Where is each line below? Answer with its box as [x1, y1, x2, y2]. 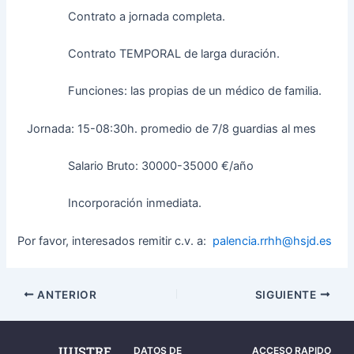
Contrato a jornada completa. [17, 9, 226, 24]
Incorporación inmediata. [17, 196, 202, 211]
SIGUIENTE [254, 288, 320, 301]
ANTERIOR [34, 288, 97, 301]
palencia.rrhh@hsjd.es [213, 233, 333, 248]
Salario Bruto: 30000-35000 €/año [17, 159, 254, 174]
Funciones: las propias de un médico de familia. [17, 84, 322, 99]
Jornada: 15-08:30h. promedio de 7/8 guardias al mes [17, 121, 317, 136]
